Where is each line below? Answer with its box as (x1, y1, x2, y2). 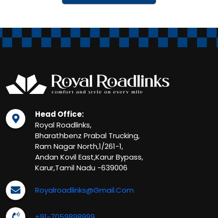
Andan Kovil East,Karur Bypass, (35, 152, 143, 162)
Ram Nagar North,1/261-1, (35, 141, 123, 151)
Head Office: (35, 109, 84, 119)
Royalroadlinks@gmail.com (35, 185, 134, 195)
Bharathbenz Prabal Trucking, (35, 130, 140, 141)
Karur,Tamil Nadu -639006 (35, 163, 127, 173)
